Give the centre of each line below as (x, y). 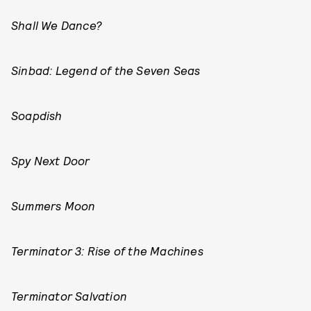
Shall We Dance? (57, 25)
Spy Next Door (51, 160)
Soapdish (37, 115)
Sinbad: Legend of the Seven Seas (106, 70)
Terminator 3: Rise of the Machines (107, 251)
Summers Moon (53, 205)
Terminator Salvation (69, 296)
